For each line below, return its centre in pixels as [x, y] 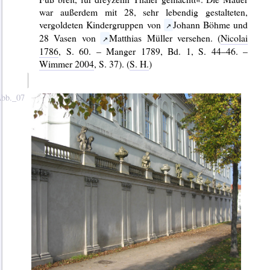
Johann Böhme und [210, 25]
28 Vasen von [70, 38]
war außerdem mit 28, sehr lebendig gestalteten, [144, 12]
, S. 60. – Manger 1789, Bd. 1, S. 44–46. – [153, 51]
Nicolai [234, 38]
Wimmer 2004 [67, 64]
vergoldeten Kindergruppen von [102, 25]
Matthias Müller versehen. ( [165, 38]
